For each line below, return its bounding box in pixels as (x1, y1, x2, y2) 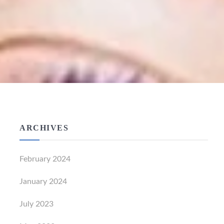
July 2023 (19, 200, 54, 208)
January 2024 (19, 177, 67, 185)
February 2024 (19, 155, 71, 163)
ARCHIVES (19, 123, 69, 132)
